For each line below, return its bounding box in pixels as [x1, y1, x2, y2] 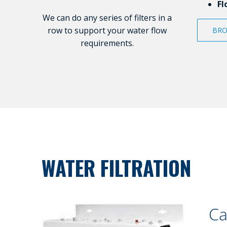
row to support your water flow [48, 25, 167, 36]
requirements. [81, 37, 134, 49]
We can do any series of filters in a [43, 12, 172, 24]
